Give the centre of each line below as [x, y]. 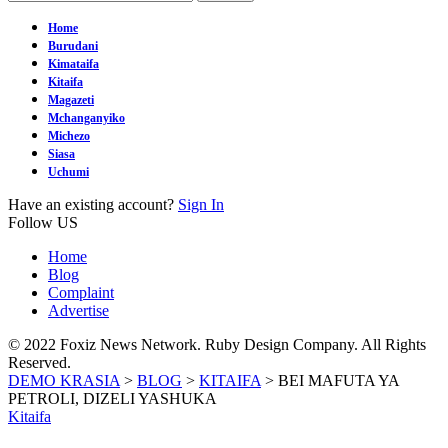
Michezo [69, 136]
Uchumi [68, 172]
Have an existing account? [91, 204]
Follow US [43, 222]
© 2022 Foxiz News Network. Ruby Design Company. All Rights [217, 344]
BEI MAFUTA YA [338, 380]
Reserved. [39, 362]
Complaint [81, 292]
